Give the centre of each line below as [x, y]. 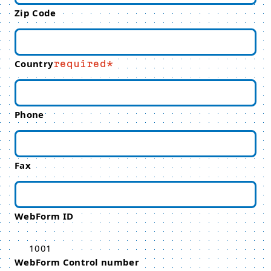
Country [34, 64]
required [80, 64]
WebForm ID [44, 216]
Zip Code [35, 13]
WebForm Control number [77, 262]
